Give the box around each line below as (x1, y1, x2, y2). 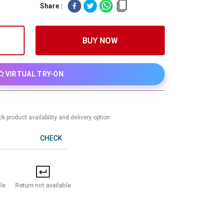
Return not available (15, 181, 71, 189)
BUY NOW (82, 36, 118, 45)
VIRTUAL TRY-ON (5, 70, 64, 78)
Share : (40, 1, 63, 10)
